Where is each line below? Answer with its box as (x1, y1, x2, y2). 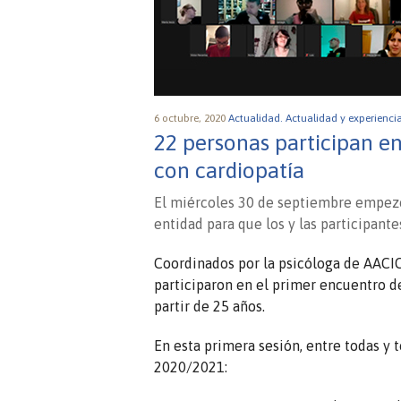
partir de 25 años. (154, 298, 265, 315)
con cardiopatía (154, 158, 304, 183)
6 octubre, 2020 (154, 111, 228, 124)
